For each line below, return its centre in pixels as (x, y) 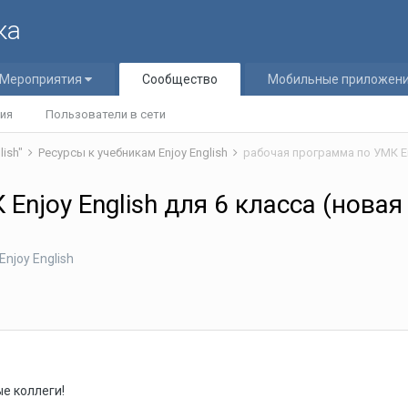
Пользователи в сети (106, 114)
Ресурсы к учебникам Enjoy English (134, 153)
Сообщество (180, 79)
